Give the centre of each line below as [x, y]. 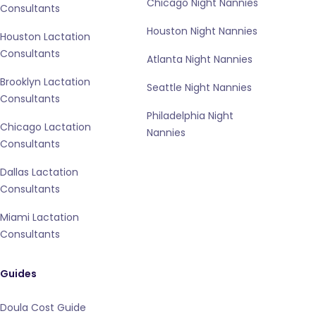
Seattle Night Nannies [199, 87]
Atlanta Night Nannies [200, 59]
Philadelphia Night [190, 116]
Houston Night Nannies [202, 31]
